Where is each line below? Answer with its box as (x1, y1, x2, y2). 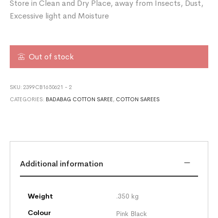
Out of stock (29, 51, 74, 62)
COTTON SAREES (116, 95, 160, 103)
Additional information (20, 158, 104, 169)
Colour (28, 208, 52, 217)
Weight (28, 191, 54, 200)
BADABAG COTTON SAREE (46, 95, 113, 103)
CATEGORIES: (10, 95, 46, 103)
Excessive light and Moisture (10, 10, 109, 21)
